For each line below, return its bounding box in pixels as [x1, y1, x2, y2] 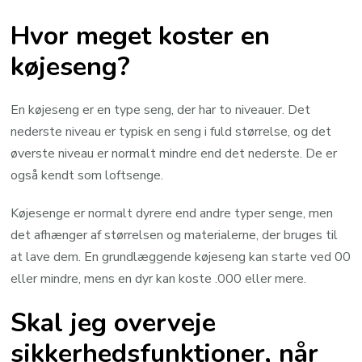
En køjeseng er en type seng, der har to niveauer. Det [11, 101, 311, 120]
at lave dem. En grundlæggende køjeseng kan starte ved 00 [11, 248, 351, 267]
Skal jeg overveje [11, 305, 217, 340]
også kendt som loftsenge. [11, 166, 164, 185]
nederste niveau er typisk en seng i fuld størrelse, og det [11, 123, 332, 141]
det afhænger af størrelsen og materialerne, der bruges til [11, 226, 339, 245]
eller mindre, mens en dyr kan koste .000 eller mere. [11, 270, 307, 288]
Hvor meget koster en [11, 18, 271, 53]
